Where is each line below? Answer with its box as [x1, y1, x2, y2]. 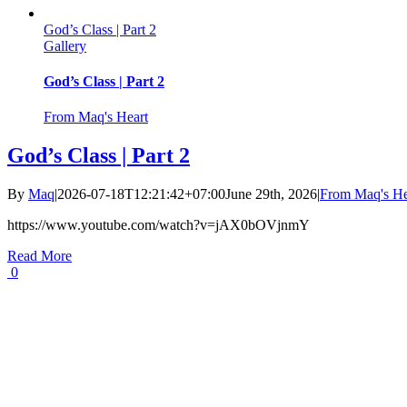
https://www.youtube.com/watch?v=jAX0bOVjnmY [7, 217, 310, 233]
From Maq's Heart [44, 109, 148, 125]
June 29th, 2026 [225, 186, 317, 203]
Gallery [44, 37, 86, 54]
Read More [7, 248, 72, 264]
